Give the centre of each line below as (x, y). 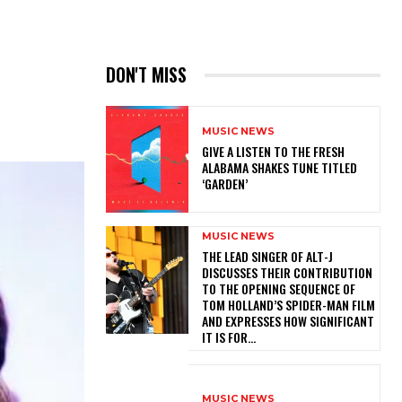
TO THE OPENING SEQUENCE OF (278, 289)
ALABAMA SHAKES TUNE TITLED (279, 168)
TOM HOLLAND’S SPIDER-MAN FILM (288, 305)
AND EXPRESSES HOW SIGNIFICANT (288, 321)
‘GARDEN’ (227, 184)
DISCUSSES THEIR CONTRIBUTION (287, 273)
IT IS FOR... (228, 337)
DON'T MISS (146, 75)
